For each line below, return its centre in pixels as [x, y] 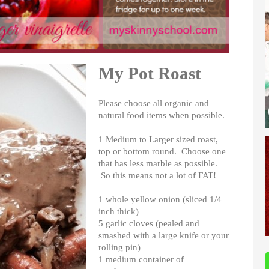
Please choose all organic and [154, 103]
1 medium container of [141, 259]
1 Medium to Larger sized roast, [158, 139]
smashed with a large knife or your [164, 235]
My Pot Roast [150, 73]
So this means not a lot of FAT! [160, 175]
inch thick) [119, 211]
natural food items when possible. [162, 115]
